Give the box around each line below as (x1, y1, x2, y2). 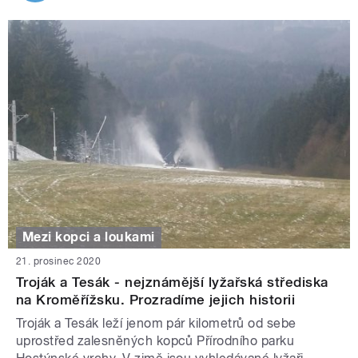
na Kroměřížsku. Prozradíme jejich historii (16, 291, 296, 308)
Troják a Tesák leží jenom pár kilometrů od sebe (16, 315, 296, 331)
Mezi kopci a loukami (22, 229, 155, 245)
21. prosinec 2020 (16, 255, 101, 267)
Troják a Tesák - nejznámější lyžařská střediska (16, 273, 328, 290)
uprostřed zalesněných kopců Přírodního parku (16, 332, 295, 348)
